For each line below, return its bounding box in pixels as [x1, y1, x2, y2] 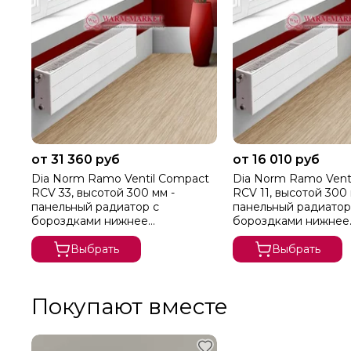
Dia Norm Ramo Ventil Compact [31, 171, 209, 186]
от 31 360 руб [31, 151, 120, 167]
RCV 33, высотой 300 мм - [31, 185, 175, 200]
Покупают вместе [31, 292, 228, 320]
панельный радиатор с [31, 199, 159, 214]
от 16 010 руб [232, 151, 320, 167]
